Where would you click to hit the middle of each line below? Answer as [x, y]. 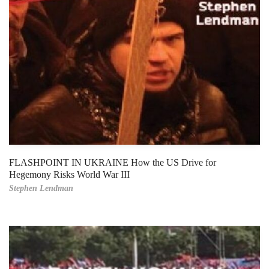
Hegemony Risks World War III [69, 175]
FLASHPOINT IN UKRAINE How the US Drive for [113, 163]
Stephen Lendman [41, 189]
